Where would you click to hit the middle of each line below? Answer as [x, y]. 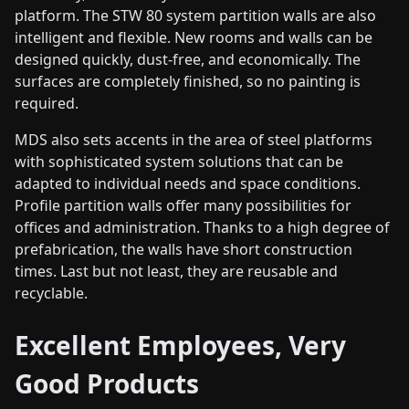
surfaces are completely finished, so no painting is [188, 81]
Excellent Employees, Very [180, 345]
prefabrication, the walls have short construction [184, 249]
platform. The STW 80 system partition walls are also [195, 15]
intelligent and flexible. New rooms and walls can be [194, 37]
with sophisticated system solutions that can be [179, 161]
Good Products [107, 383]
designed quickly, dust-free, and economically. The [188, 59]
